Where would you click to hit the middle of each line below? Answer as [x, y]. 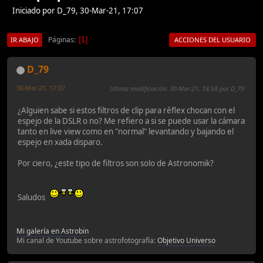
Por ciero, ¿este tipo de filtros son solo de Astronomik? [116, 163]
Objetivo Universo [186, 240]
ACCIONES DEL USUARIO [213, 40]
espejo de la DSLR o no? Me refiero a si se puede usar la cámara [131, 121]
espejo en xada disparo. [60, 142]
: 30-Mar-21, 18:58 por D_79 [205, 89]
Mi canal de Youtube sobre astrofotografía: [87, 240]
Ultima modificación [138, 89]
